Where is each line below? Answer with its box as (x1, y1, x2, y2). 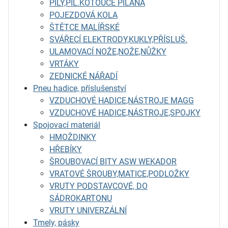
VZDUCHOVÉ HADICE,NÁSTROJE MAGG (49, 95, 194, 105)
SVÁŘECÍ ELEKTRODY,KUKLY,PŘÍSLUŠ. (49, 34, 187, 44)
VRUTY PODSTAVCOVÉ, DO (49, 181, 148, 191)
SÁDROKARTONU (49, 193, 112, 203)
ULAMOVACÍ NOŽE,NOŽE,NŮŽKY (49, 46, 166, 56)
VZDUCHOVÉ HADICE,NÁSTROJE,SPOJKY (49, 107, 201, 118)
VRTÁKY (49, 59, 79, 69)
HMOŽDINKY (49, 132, 96, 142)
